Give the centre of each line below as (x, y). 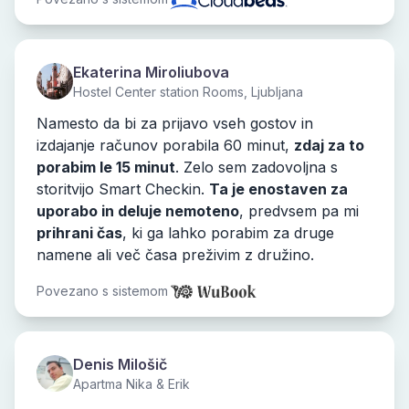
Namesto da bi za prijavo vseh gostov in (175, 124)
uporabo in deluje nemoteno (138, 211)
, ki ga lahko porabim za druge (228, 233)
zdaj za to (329, 146)
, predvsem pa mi (299, 211)
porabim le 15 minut (106, 168)
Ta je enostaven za (278, 189)
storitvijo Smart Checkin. (121, 189)
